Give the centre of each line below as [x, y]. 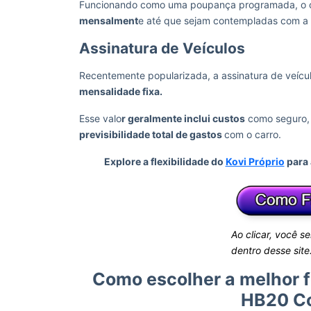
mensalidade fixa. [122, 91]
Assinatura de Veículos [162, 48]
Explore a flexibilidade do [165, 161]
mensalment [109, 20]
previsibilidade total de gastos [152, 134]
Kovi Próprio [255, 161]
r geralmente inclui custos [183, 118]
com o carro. [253, 134]
